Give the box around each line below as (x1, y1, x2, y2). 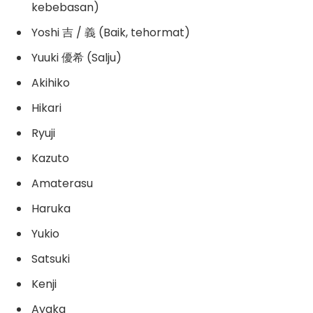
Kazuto (31, 150, 69, 166)
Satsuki (31, 250, 70, 267)
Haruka (31, 200, 71, 217)
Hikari (31, 99, 61, 116)
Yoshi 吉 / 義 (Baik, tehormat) (31, 24, 190, 41)
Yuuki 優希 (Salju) (31, 49, 122, 66)
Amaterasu (31, 175, 93, 191)
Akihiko (31, 74, 70, 91)
